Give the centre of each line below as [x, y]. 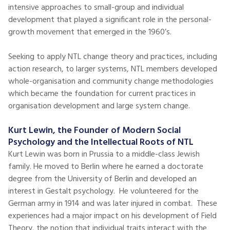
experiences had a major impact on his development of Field [112, 216]
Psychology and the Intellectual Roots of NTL [101, 142]
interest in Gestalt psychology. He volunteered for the [103, 191]
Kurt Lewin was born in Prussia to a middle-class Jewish [104, 155]
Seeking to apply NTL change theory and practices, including [113, 57]
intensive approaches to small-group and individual [96, 8]
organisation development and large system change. [100, 106]
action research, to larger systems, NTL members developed [113, 69]
